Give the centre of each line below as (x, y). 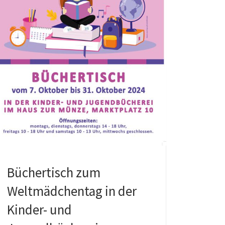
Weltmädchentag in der (72, 191)
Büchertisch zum (53, 173)
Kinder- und (39, 210)
